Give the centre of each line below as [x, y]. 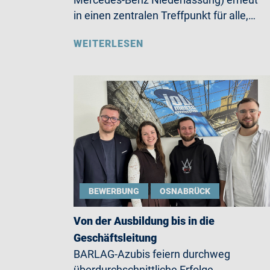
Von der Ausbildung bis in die [144, 221]
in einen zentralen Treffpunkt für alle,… [165, 16]
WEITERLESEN [108, 44]
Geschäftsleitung [115, 238]
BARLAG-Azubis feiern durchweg [152, 254]
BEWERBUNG [114, 191]
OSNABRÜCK [185, 191]
